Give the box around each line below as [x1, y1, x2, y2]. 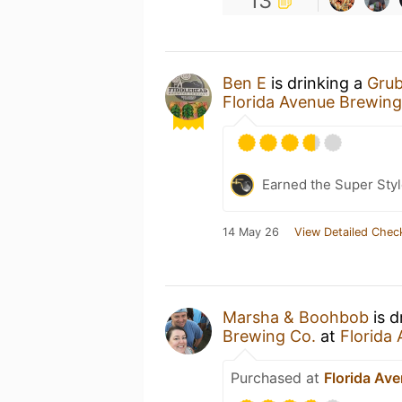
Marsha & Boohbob [223, 307, 369, 327]
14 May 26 [223, 224, 279, 239]
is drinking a [267, 73, 367, 92]
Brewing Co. [223, 326, 316, 345]
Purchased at [231, 368, 324, 387]
